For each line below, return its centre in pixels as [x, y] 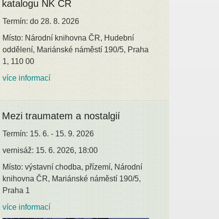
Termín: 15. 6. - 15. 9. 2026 [48, 133]
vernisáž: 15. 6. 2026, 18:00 [50, 150]
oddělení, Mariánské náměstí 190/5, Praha [76, 49]
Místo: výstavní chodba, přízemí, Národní [73, 167]
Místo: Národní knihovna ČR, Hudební [68, 38]
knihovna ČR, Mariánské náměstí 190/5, [72, 178]
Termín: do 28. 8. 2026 [41, 21]
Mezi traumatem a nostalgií [61, 116]
